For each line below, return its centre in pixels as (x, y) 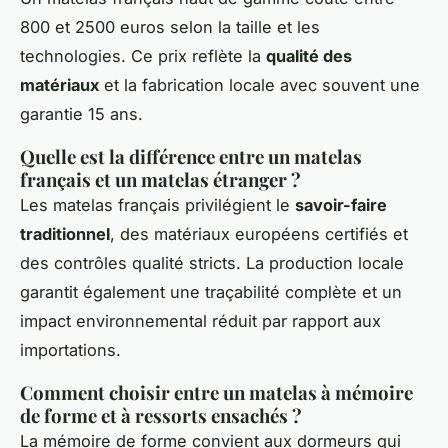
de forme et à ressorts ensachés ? (161, 416)
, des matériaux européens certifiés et (259, 234)
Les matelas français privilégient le (157, 205)
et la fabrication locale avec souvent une (259, 85)
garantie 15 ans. (81, 114)
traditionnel (65, 234)
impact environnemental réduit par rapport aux (200, 321)
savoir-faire (341, 205)
